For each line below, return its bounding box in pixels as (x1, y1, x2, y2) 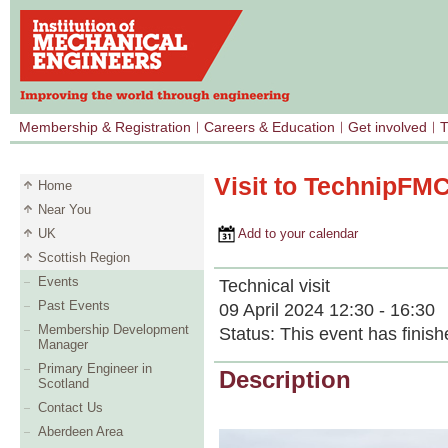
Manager (38, 337, 88, 352)
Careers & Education (204, 119, 335, 135)
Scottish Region (38, 250, 130, 265)
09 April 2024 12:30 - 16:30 (219, 299, 435, 320)
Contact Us (38, 400, 103, 415)
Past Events (38, 298, 110, 313)
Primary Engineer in (38, 361, 152, 376)
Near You (38, 202, 91, 217)
